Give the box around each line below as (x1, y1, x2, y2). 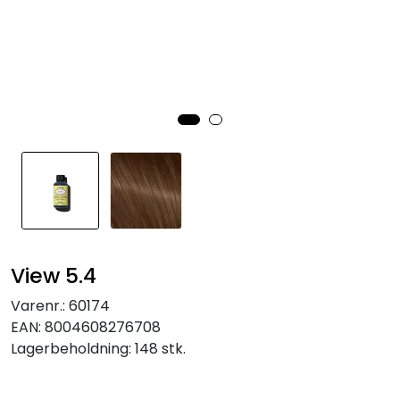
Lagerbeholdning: (11, 338, 131, 360)
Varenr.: (11, 296, 65, 317)
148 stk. (135, 338, 186, 360)
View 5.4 (11, 261, 96, 291)
